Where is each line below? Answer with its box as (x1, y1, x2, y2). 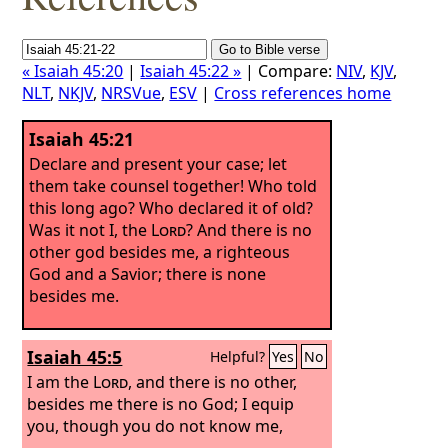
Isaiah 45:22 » (140, 60, 242, 82)
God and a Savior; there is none (29, 262, 267, 285)
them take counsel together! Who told (29, 174, 318, 197)
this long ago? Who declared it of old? (29, 196, 314, 219)
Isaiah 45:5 (27, 345, 123, 369)
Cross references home (214, 82, 392, 104)
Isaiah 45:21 (29, 127, 135, 151)
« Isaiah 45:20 (22, 60, 124, 82)
